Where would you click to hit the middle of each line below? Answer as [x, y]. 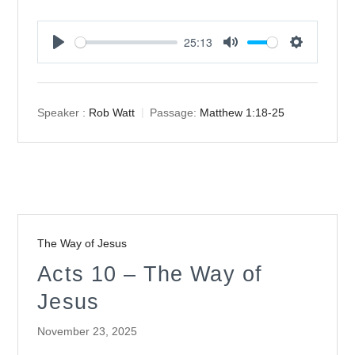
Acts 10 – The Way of [150, 274]
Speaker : [62, 113]
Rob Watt [112, 113]
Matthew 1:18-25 [242, 113]
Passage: [174, 113]
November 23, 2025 [88, 332]
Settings [313, 57]
